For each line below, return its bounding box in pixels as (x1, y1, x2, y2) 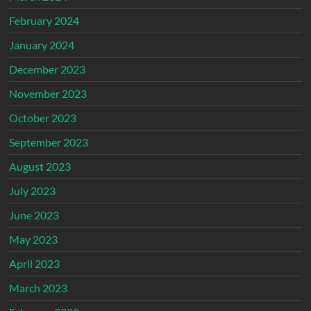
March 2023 (9, 280, 68, 294)
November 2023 (9, 86, 87, 100)
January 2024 (9, 37, 75, 51)
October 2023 (9, 110, 77, 124)
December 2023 (9, 62, 86, 76)
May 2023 (9, 232, 58, 246)
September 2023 (9, 135, 89, 149)
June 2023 (9, 208, 60, 221)
